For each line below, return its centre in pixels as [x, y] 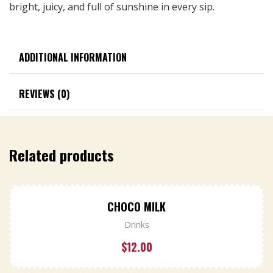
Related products [62, 154]
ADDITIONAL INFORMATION [73, 57]
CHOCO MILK [136, 207]
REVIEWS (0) [44, 94]
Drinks [136, 225]
